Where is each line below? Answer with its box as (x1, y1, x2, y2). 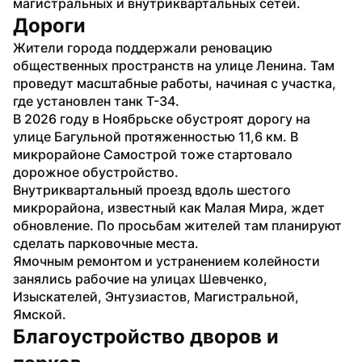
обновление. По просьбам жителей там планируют (13, 217, 342, 234)
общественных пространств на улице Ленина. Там (13, 57, 335, 74)
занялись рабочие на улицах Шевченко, (13, 270, 267, 287)
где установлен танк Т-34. (13, 92, 179, 109)
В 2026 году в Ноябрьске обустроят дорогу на (13, 110, 310, 127)
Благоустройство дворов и (13, 324, 279, 348)
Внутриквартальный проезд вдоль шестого (13, 181, 291, 198)
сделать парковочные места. (13, 234, 199, 251)
